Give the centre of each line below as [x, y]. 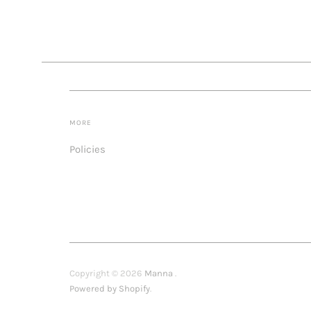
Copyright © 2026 [107, 274]
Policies [87, 149]
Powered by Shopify [110, 289]
